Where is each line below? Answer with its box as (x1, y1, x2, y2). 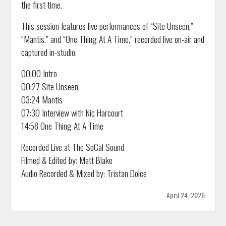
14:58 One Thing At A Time (21, 119, 103, 133)
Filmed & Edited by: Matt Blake (21, 153, 112, 167)
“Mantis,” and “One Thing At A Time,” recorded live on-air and (21, 32, 204, 46)
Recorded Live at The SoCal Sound (21, 140, 124, 154)
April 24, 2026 (166, 190, 205, 201)
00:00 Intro (21, 67, 57, 80)
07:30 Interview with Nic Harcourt (21, 106, 123, 120)
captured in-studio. (21, 45, 77, 59)
